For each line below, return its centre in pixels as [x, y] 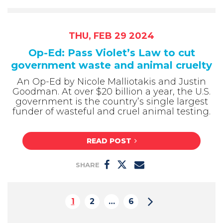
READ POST [109, 141]
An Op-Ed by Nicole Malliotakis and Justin [111, 82]
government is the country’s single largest [111, 102]
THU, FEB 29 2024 [111, 36]
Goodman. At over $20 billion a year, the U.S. [111, 92]
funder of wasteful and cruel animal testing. [111, 112]
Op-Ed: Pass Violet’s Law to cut [111, 53]
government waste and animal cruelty [111, 65]
